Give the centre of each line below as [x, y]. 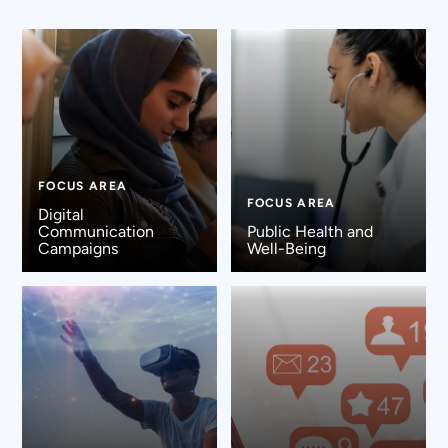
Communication [95, 231]
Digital [60, 214]
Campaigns [77, 248]
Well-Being [286, 248]
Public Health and [309, 231]
